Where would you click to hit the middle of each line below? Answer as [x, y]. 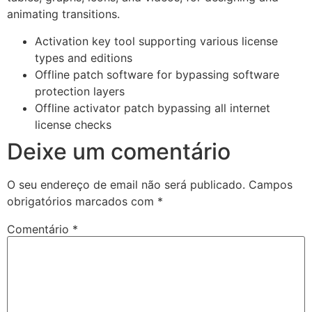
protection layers [80, 91]
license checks [73, 124]
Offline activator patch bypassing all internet [153, 108]
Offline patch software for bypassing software [157, 74]
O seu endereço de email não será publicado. [126, 184]
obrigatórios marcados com [82, 201]
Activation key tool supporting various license [156, 41]
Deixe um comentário [119, 151]
